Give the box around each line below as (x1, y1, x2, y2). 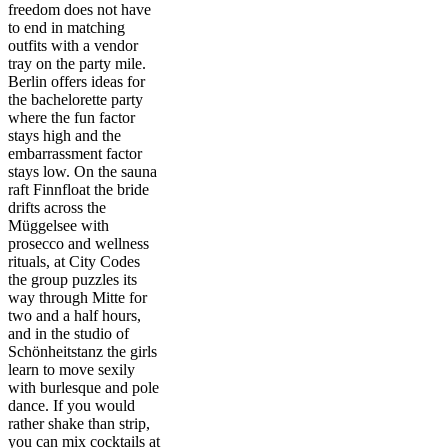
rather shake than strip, (8, 414, 150, 432)
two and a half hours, (8, 306, 141, 324)
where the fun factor (8, 108, 135, 126)
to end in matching (8, 18, 125, 36)
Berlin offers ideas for (8, 72, 145, 90)
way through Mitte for (8, 288, 147, 306)
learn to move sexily (8, 360, 135, 378)
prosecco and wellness (8, 234, 149, 252)
